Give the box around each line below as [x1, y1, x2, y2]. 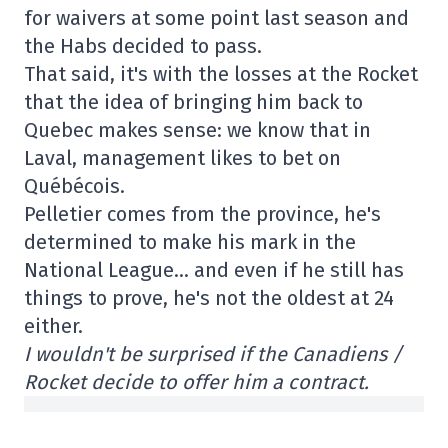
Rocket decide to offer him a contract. [24, 370, 369, 394]
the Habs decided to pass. [24, 34, 262, 58]
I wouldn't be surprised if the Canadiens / [24, 342, 402, 366]
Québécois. [24, 174, 125, 198]
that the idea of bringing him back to [24, 90, 363, 114]
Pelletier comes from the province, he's [24, 202, 381, 226]
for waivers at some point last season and [24, 6, 409, 30]
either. [24, 314, 83, 338]
